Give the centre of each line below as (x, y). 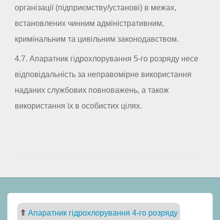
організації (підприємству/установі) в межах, (96, 8)
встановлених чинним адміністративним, (89, 24)
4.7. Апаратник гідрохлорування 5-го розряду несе (107, 59)
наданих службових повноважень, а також (92, 90)
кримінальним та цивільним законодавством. (97, 39)
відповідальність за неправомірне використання (103, 75)
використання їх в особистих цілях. (78, 106)
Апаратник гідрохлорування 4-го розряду (103, 213)
